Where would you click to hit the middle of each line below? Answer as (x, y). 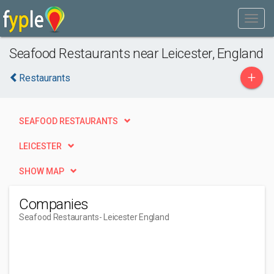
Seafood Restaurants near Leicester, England (136, 53)
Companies (54, 204)
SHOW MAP (42, 171)
